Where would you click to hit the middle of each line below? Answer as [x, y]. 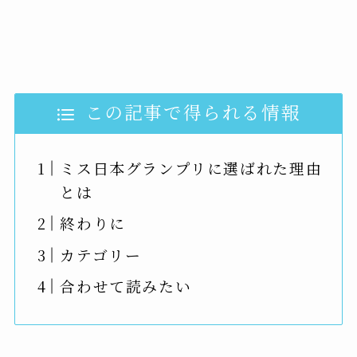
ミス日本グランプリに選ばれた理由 [191, 168]
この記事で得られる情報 [193, 112]
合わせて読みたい [126, 286]
